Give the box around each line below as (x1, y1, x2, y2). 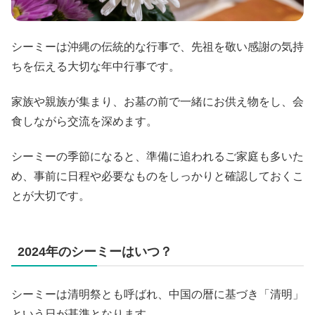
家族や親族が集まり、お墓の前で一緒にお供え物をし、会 (11, 95, 304, 108)
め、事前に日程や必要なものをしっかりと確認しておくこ (11, 170, 304, 183)
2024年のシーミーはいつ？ (18, 245, 172, 259)
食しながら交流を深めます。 (11, 115, 157, 127)
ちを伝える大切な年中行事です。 (11, 60, 180, 72)
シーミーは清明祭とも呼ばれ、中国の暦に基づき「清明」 (11, 288, 304, 301)
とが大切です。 (11, 190, 90, 202)
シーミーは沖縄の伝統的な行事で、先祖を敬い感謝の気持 (11, 40, 304, 53)
